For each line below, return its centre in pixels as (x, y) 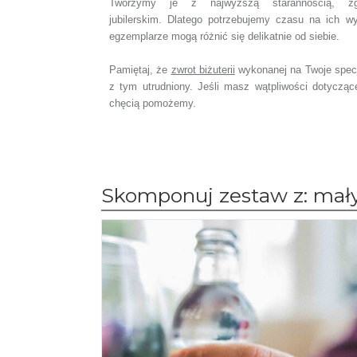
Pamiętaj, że (140, 70)
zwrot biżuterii (203, 70)
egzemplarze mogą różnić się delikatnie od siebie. (224, 36)
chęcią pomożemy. (154, 103)
